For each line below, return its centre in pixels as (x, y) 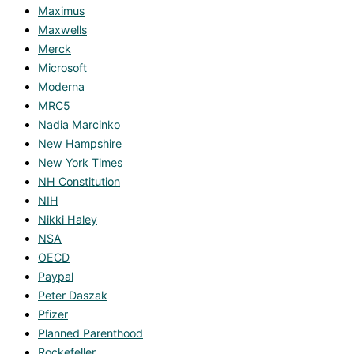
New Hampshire (80, 144)
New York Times (80, 163)
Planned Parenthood (90, 333)
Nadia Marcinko (79, 125)
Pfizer (53, 314)
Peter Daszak (73, 296)
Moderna (61, 87)
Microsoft (62, 68)
